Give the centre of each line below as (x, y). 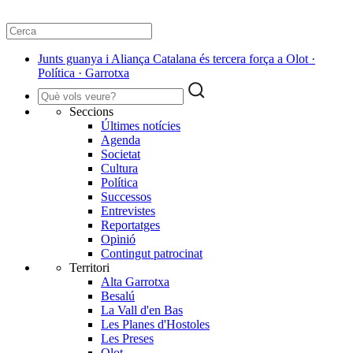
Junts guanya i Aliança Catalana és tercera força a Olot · (176, 59)
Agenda (121, 140)
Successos (126, 197)
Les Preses (127, 339)
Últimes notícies (141, 126)
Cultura (119, 169)
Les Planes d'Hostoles (155, 325)
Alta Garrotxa (135, 282)
